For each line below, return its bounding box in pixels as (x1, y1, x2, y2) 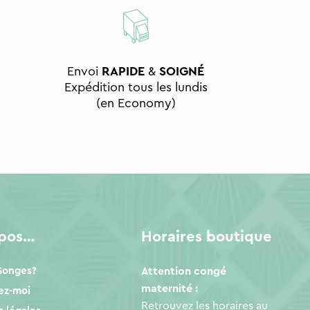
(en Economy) (95, 97, 176, 110)
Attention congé (141, 265, 227, 277)
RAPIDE (102, 65, 149, 78)
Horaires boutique (141, 228, 273, 244)
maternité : (141, 282, 199, 294)
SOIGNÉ (159, 65, 205, 78)
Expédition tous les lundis (64, 81, 208, 94)
